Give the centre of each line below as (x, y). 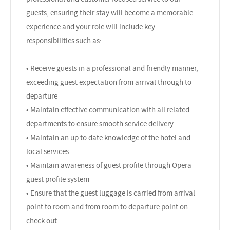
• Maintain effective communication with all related (108, 110)
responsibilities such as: (64, 40)
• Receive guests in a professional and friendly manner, (112, 68)
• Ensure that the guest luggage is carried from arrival (111, 193)
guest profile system (58, 179)
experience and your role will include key (91, 26)
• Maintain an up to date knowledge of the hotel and (108, 137)
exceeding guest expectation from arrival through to (109, 82)
